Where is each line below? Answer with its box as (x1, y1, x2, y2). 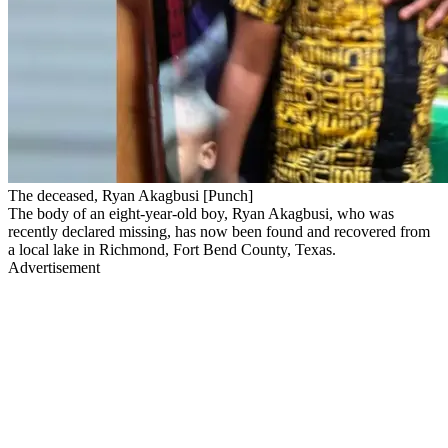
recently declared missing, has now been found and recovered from (8, 222, 430, 240)
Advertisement (8, 258, 100, 276)
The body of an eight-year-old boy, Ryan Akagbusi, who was (8, 204, 394, 222)
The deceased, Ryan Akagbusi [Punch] (8, 186, 253, 204)
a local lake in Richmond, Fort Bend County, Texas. (8, 240, 336, 258)
